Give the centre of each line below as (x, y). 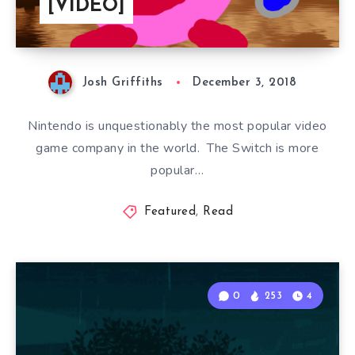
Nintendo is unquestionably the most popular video (177, 126)
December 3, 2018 (245, 83)
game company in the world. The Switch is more (177, 149)
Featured (170, 212)
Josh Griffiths (122, 83)
